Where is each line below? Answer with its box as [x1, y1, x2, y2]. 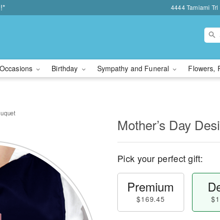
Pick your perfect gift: [117, 152, 203, 165]
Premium [127, 178, 174, 195]
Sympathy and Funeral [97, 63, 171, 73]
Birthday [52, 63, 80, 73]
